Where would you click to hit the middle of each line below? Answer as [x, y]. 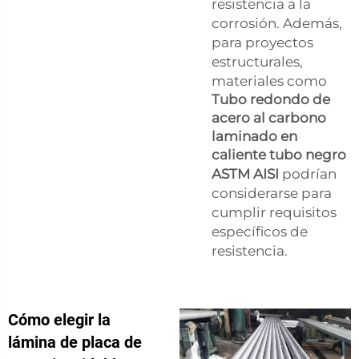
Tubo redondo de [271, 99]
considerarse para [272, 193]
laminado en [254, 136]
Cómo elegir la [59, 319]
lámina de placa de [75, 342]
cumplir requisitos [274, 212]
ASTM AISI [247, 173]
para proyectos [262, 42]
